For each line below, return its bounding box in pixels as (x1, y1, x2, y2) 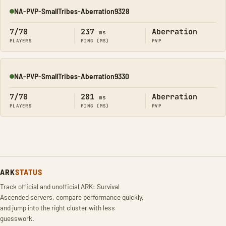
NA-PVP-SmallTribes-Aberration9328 (14, 6, 130, 16)
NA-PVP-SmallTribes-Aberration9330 (14, 71, 129, 81)
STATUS (15, 167, 42, 177)
